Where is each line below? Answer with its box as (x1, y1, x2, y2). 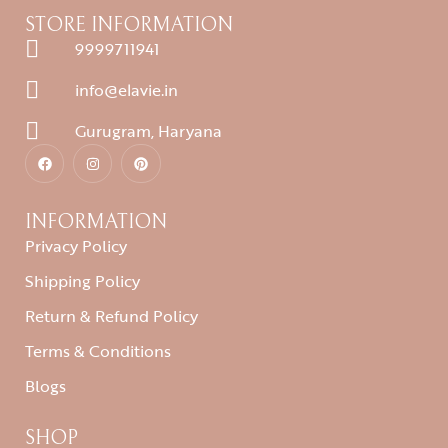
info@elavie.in (75, 78, 178, 102)
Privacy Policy (25, 234, 127, 259)
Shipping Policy (25, 269, 140, 294)
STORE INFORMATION (25, 14, 233, 37)
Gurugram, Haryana (75, 119, 222, 143)
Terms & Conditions (25, 339, 171, 364)
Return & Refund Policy (25, 304, 198, 329)
